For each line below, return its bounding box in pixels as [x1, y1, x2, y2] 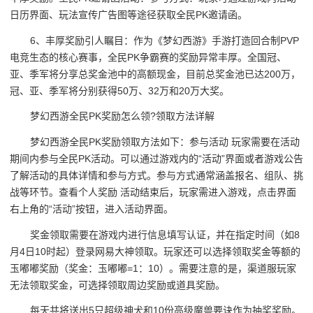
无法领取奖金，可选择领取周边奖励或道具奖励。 [10, 279, 225, 291]
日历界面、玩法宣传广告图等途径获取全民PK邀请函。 [10, 9, 247, 21]
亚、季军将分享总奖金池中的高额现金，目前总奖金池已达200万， [10, 68, 300, 80]
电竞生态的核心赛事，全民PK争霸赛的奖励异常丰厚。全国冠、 [10, 51, 286, 63]
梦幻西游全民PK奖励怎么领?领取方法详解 [30, 110, 215, 122]
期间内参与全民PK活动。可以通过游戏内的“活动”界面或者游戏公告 [10, 153, 303, 165]
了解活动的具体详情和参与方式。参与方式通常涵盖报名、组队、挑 [10, 170, 303, 182]
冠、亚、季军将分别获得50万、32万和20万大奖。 [10, 85, 229, 96]
